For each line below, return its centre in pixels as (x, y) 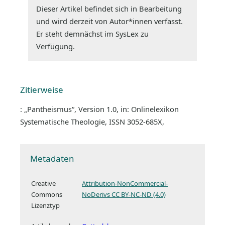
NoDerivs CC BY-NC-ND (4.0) (124, 194)
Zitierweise (42, 89)
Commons (47, 194)
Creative (43, 183)
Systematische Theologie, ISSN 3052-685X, (92, 121)
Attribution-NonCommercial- (125, 183)
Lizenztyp (45, 205)
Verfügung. (55, 46)
